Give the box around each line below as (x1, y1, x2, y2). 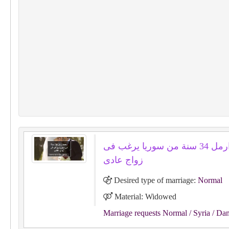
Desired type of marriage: (111, 176, 198, 185)
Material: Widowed (112, 192, 176, 201)
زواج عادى (103, 155, 143, 165)
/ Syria (187, 209, 210, 217)
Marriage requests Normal (103, 209, 187, 217)
